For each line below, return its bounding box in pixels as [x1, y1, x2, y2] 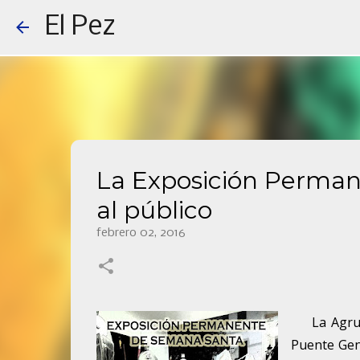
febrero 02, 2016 [96, 227, 186, 239]
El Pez [45, 13, 116, 42]
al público [96, 195, 212, 225]
